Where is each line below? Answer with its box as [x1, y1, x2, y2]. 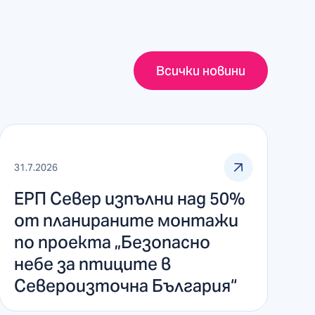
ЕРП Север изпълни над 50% [13, 187, 245, 210]
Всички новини [155, 62, 245, 79]
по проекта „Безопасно [13, 231, 210, 253]
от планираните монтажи [13, 209, 238, 231]
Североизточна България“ [13, 274, 237, 297]
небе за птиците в [13, 252, 171, 275]
